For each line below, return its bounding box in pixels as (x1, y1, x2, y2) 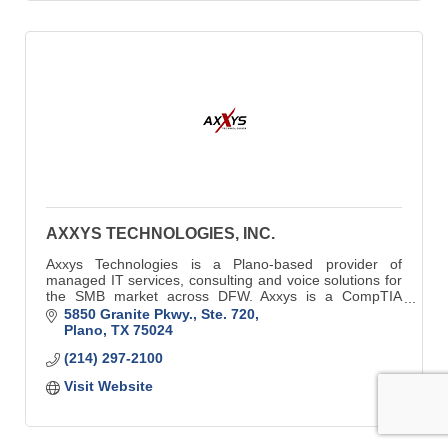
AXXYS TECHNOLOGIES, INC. (46, 224, 275, 242)
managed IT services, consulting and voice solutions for (46, 271, 402, 288)
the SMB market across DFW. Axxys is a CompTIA (46, 287, 402, 304)
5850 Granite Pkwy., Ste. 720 (63, 305, 255, 322)
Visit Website (63, 377, 153, 394)
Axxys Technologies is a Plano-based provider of (46, 255, 402, 272)
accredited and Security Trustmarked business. (46, 303, 343, 320)
